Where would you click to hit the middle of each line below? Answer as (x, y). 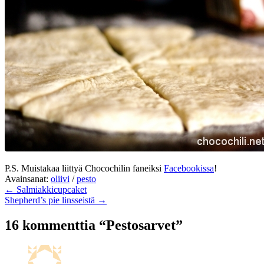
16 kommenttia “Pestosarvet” (94, 225)
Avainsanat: (27, 179)
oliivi (60, 179)
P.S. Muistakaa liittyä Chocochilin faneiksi (84, 168)
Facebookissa (189, 168)
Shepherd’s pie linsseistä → (56, 200)
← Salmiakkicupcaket (46, 189)
